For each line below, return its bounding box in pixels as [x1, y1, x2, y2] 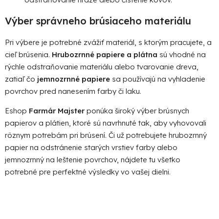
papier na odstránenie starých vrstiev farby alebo [5, 142, 177, 152]
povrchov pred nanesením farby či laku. [5, 86, 141, 96]
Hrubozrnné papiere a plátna [52, 49, 157, 59]
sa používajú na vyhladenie [110, 74, 205, 84]
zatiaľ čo [5, 74, 37, 84]
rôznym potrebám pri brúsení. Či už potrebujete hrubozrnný [5, 130, 207, 140]
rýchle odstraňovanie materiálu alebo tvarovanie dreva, [5, 62, 198, 71]
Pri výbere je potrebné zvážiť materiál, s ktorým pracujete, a [5, 37, 212, 47]
